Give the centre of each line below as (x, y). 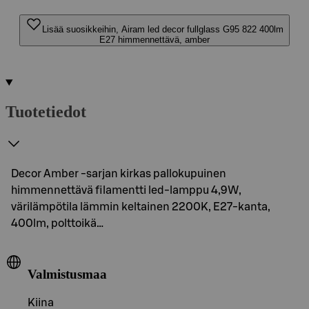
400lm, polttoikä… (57, 223)
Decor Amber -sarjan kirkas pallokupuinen (119, 173)
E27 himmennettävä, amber (154, 40)
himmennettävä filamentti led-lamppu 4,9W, (126, 190)
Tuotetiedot (46, 111)
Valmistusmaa (67, 274)
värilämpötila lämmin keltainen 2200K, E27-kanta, (141, 207)
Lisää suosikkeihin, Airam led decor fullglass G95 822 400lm (163, 29)
